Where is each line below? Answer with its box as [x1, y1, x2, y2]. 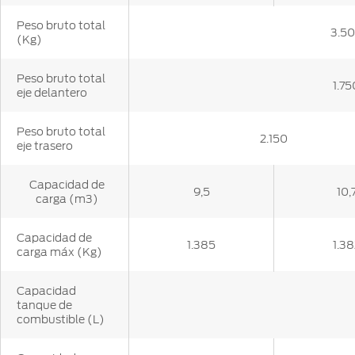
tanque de [17, 299, 72, 312]
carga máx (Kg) [17, 246, 102, 259]
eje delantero [17, 86, 87, 100]
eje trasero [17, 139, 73, 153]
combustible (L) [17, 313, 105, 326]
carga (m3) [35, 193, 98, 206]
